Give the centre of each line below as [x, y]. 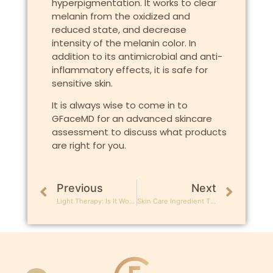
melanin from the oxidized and [121, 16]
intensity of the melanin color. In [124, 43]
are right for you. [89, 146]
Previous [80, 188]
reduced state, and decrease [119, 30]
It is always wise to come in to [119, 105]
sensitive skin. [82, 83]
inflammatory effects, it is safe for [129, 70]
